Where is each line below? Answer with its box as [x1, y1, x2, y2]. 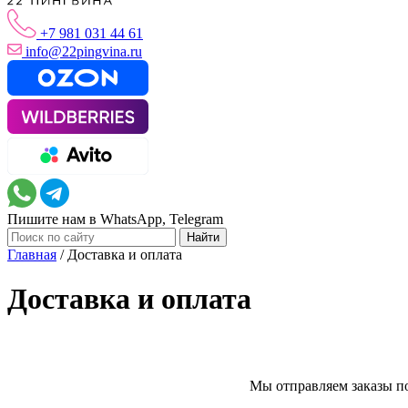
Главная [7, 246, 56, 262]
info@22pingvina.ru [25, 44, 142, 60]
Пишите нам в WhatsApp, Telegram [7, 210, 223, 227]
